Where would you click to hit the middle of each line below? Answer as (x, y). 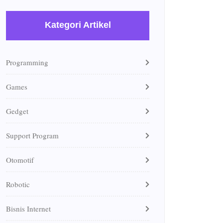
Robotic (18, 184)
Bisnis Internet (28, 208)
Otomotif (20, 160)
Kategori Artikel (78, 25)
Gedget (17, 111)
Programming (27, 62)
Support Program (32, 135)
